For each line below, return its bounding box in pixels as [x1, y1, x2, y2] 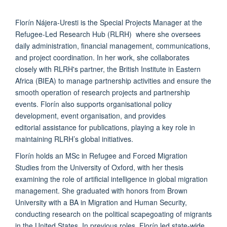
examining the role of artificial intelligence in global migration [15, 173, 208, 184]
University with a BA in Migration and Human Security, [15, 197, 187, 207]
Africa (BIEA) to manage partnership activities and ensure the [15, 75, 211, 86]
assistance [43, 122, 77, 132]
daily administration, [15, 40, 81, 51]
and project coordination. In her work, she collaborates [15, 52, 190, 62]
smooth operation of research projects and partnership [15, 87, 190, 97]
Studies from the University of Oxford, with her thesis [15, 162, 183, 172]
